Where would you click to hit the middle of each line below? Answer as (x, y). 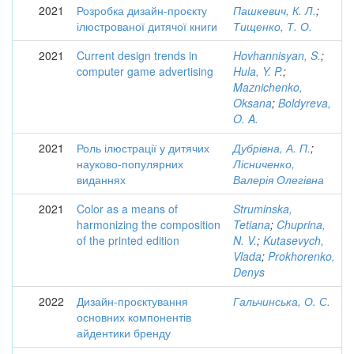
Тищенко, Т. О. (273, 26)
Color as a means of (127, 209)
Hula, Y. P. (258, 71)
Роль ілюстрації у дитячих (143, 148)
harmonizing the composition (149, 224)
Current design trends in (137, 55)
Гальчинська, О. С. (282, 301)
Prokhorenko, (301, 256)
